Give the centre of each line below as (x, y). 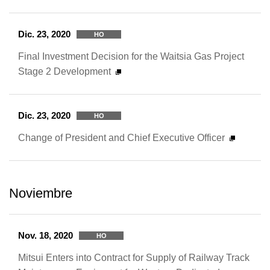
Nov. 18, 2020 (46, 235)
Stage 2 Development (64, 71)
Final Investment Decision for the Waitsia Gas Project (131, 56)
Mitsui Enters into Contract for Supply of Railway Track (134, 257)
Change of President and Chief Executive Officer (121, 137)
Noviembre (41, 193)
